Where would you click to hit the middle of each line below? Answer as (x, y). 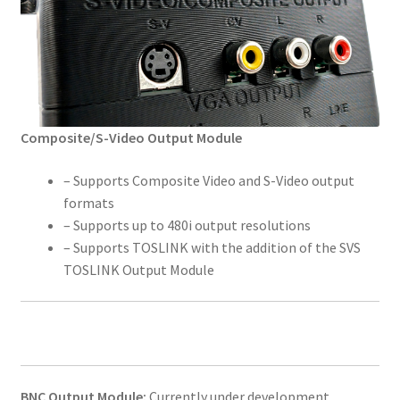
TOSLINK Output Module (138, 269)
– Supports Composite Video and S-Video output (208, 180)
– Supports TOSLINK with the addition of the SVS (212, 247)
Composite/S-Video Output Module (131, 138)
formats (88, 202)
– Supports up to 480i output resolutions (187, 225)
